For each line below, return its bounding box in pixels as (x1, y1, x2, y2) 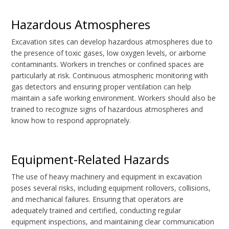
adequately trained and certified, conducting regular (11, 205, 181, 216)
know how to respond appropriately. (11, 116, 131, 126)
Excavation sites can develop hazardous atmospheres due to (11, 37, 213, 47)
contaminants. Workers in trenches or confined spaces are (11, 59, 204, 70)
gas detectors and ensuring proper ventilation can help (11, 82, 192, 92)
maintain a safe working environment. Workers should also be (11, 93, 216, 103)
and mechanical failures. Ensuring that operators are (11, 194, 184, 204)
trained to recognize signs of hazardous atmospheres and (11, 104, 203, 114)
